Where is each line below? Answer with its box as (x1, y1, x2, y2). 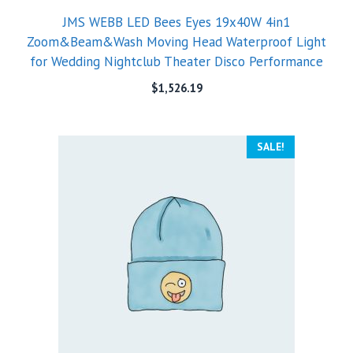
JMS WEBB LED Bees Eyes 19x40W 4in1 (63, 13, 290, 31)
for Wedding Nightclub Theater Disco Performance (30, 53, 323, 70)
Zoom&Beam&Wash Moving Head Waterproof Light (27, 33, 326, 50)
